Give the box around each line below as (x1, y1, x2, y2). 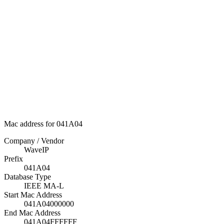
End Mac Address (4, 208, 60, 217)
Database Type (4, 172, 51, 181)
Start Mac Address (4, 190, 62, 199)
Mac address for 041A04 (4, 119, 82, 128)
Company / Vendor (4, 136, 64, 145)
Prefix (4, 154, 23, 163)
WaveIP (24, 145, 49, 154)
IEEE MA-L (24, 181, 64, 190)
